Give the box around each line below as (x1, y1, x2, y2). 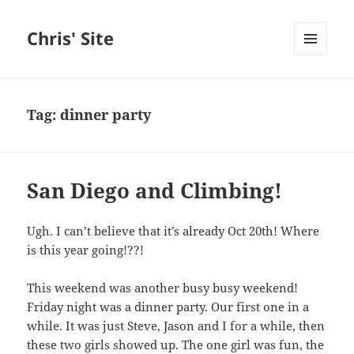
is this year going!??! (27, 242, 145, 258)
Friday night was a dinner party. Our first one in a (27, 299, 310, 315)
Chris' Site (27, 26, 115, 51)
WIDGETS (294, 81, 339, 96)
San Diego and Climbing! (27, 176, 283, 205)
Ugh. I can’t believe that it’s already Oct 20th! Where (27, 223, 320, 239)
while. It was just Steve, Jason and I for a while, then (27, 318, 326, 334)
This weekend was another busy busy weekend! (27, 280, 299, 296)
